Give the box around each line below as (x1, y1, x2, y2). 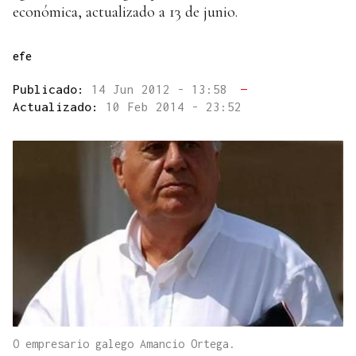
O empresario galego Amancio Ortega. (13, 337, 235, 351)
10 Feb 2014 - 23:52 (106, 99, 242, 114)
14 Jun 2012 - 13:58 (91, 82, 234, 97)
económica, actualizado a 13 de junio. (13, 2, 238, 22)
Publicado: (13, 82, 91, 97)
